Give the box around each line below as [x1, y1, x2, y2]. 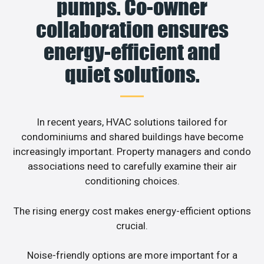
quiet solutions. [64, 61, 200, 88]
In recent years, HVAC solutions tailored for [37, 116, 227, 128]
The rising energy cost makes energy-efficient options [13, 204, 251, 217]
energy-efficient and [44, 39, 220, 65]
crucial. [116, 219, 148, 232]
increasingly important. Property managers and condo [13, 146, 251, 158]
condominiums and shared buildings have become [21, 131, 243, 143]
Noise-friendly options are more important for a [27, 249, 237, 262]
